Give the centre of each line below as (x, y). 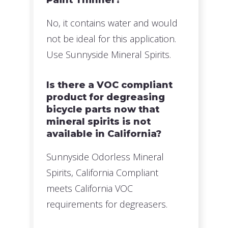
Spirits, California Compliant (103, 172)
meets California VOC (90, 188)
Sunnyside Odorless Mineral (105, 156)
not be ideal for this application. (111, 38)
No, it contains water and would (112, 23)
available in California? (104, 134)
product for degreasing (106, 97)
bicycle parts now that (103, 109)
